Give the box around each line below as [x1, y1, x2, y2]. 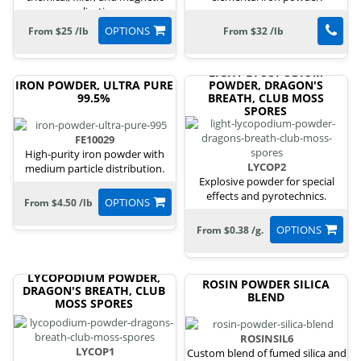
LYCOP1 [75, 344, 114, 359]
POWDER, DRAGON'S [208, 77, 323, 93]
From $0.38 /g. [196, 223, 263, 238]
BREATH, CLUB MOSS [207, 90, 324, 106]
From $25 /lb [27, 24, 89, 39]
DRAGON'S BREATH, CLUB [23, 283, 165, 299]
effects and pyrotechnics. [206, 189, 326, 204]
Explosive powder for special [198, 174, 334, 189]
